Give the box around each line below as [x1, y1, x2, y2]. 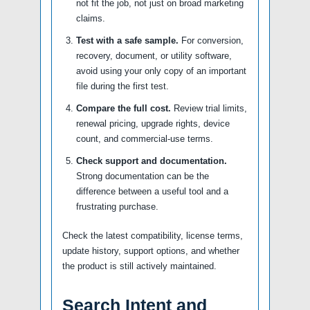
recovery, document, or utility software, [76, 51, 232, 62]
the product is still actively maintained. [62, 261, 217, 272]
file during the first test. [76, 81, 169, 92]
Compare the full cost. [76, 103, 171, 114]
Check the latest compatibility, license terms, [62, 230, 243, 241]
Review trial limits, [171, 103, 247, 114]
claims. [76, 13, 105, 24]
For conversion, [179, 35, 244, 46]
